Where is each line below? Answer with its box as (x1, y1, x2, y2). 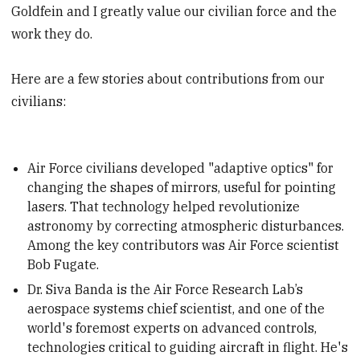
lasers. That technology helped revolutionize (27, 198, 301, 215)
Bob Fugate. (27, 256, 100, 272)
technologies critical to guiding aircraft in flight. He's (27, 339, 349, 356)
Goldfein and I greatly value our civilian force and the (11, 3, 337, 20)
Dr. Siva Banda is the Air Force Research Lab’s (27, 281, 304, 298)
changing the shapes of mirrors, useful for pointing (27, 178, 337, 195)
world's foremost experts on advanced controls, (27, 320, 317, 337)
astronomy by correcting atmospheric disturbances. (27, 217, 345, 234)
